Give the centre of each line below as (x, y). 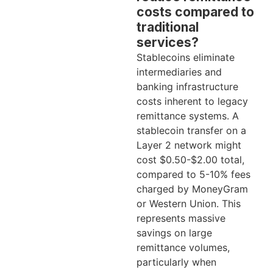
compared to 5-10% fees (193, 175)
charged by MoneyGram (192, 189)
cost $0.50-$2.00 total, (190, 160)
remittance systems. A (188, 116)
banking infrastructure (187, 87)
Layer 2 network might (189, 145)
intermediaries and (179, 72)
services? (168, 43)
